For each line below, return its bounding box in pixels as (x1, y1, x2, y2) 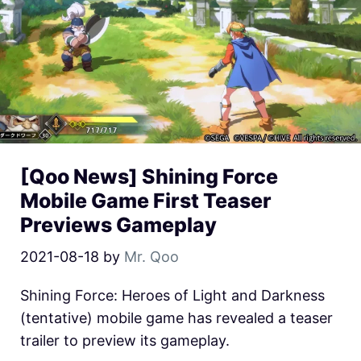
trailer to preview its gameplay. (20, 331, 230, 349)
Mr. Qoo (124, 247, 179, 265)
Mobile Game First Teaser (20, 188, 272, 213)
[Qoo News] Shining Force (20, 164, 278, 189)
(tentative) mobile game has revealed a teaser (20, 309, 333, 326)
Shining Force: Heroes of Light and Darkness (20, 286, 325, 304)
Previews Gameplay (20, 212, 217, 237)
